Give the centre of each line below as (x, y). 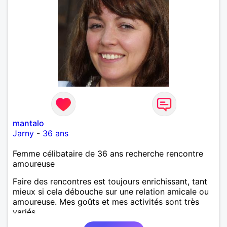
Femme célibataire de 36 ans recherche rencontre (108, 153)
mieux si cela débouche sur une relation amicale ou (111, 191)
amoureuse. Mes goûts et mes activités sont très (106, 201)
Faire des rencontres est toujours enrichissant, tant (110, 181)
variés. (25, 212)
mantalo (28, 123)
